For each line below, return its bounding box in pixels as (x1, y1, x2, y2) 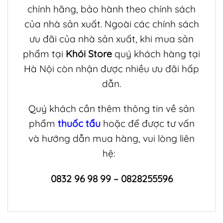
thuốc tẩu (57, 117, 101, 130)
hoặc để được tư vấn (100, 117, 195, 130)
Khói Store (66, 47, 112, 60)
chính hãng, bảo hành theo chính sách (27, 2, 196, 15)
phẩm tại (23, 47, 66, 60)
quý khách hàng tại (112, 47, 200, 60)
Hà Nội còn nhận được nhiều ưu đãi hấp (24, 62, 199, 75)
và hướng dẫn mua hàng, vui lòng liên (28, 132, 195, 145)
